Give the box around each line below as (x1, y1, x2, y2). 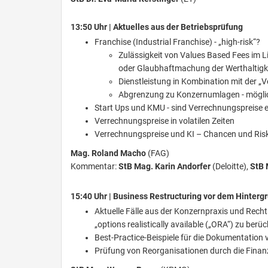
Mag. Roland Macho (71, 148, 148, 158)
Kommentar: (71, 162, 117, 171)
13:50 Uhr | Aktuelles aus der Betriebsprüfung (71, 22, 243, 32)
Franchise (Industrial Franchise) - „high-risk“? (95, 37, 260, 47)
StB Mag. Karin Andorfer (117, 162, 212, 171)
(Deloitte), (212, 162, 250, 171)
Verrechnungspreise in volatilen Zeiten (95, 116, 234, 126)
